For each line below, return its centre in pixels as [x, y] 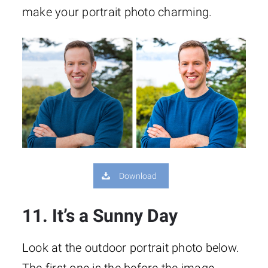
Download [138, 176]
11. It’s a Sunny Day [100, 216]
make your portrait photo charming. [117, 12]
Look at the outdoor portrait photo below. [131, 248]
